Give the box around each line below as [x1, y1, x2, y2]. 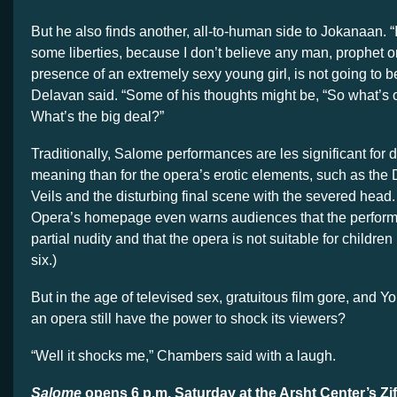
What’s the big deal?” [31, 108, 171, 124]
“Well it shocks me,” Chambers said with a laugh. [31, 347, 336, 363]
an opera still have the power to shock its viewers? [31, 310, 346, 326]
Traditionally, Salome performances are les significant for [31, 145, 389, 161]
